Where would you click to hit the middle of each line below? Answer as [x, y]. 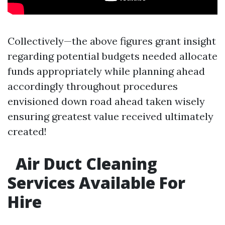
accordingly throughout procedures [93, 86]
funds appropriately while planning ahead [106, 71]
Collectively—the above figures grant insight [112, 41]
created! [27, 132]
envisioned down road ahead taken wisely [106, 101]
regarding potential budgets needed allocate [113, 56]
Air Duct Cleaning [84, 164]
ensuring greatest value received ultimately [110, 117]
